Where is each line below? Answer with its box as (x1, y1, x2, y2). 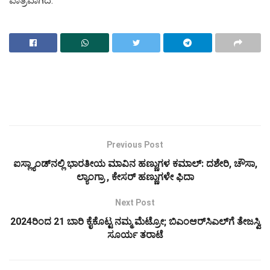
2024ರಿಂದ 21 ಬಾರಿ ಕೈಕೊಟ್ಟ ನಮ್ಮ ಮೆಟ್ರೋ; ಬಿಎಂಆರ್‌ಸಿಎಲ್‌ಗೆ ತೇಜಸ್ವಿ (10, 215, 260, 227)
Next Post (115, 197, 155, 207)
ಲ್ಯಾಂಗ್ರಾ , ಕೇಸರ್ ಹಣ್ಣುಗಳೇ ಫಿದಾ (76, 171, 194, 183)
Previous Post (107, 139, 163, 149)
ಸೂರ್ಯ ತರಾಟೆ (107, 228, 163, 240)
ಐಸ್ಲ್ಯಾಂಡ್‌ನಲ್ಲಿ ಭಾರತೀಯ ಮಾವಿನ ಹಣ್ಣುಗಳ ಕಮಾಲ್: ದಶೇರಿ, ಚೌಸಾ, (13, 157, 257, 169)
